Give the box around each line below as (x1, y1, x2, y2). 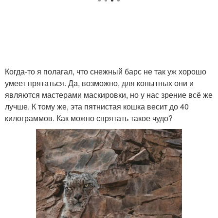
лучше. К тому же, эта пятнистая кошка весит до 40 (5, 101, 189, 112)
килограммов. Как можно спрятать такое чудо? (5, 112, 173, 124)
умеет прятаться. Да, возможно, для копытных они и (5, 77, 194, 89)
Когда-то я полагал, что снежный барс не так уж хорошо (5, 66, 206, 77)
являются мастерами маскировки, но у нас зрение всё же (5, 89, 213, 100)
